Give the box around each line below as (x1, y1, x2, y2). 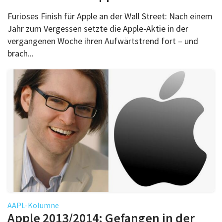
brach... (7, 47, 34, 59)
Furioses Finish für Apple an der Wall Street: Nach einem (7, 10, 213, 22)
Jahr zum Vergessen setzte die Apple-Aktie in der (7, 22, 188, 34)
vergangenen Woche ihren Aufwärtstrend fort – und (7, 35, 198, 47)
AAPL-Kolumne (7, 200, 59, 210)
